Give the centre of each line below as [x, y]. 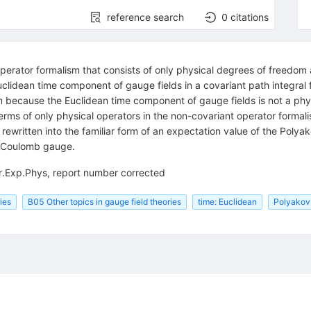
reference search [146, 17]
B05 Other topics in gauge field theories [104, 201]
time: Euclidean [227, 201]
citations [250, 17]
